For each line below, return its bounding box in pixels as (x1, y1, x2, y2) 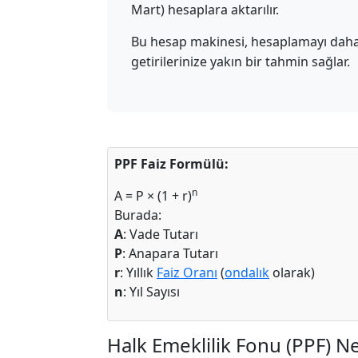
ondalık (225, 264, 269, 281)
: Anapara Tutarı (122, 245, 218, 262)
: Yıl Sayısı (123, 283, 180, 300)
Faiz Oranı (157, 264, 217, 281)
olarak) (269, 264, 315, 281)
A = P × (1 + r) (114, 187, 192, 205)
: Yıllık (120, 264, 157, 281)
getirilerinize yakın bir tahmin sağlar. (131, 53, 350, 70)
